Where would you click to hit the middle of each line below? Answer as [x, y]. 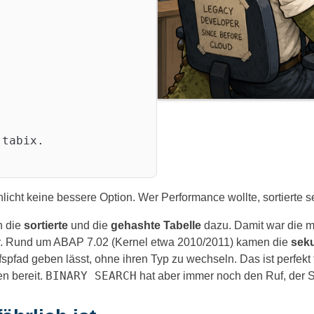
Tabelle [182, 226]
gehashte [136, 226]
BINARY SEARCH [91, 276]
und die [89, 226]
